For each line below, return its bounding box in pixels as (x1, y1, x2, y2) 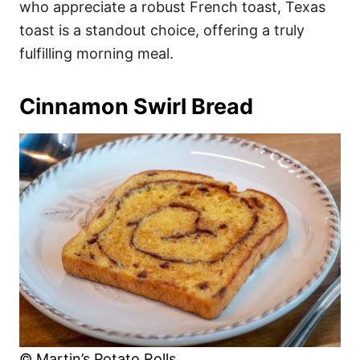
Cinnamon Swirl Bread (19, 92, 253, 120)
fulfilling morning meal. (19, 44, 174, 62)
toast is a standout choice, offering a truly (19, 21, 305, 39)
